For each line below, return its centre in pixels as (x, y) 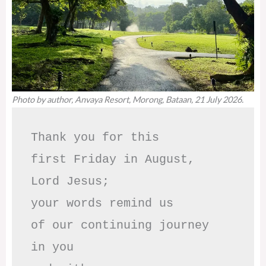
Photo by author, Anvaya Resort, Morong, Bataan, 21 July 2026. (128, 100)
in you (52, 248)
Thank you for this (95, 138)
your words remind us (106, 204)
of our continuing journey (120, 226)
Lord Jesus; (74, 182)
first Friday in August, (113, 160)
